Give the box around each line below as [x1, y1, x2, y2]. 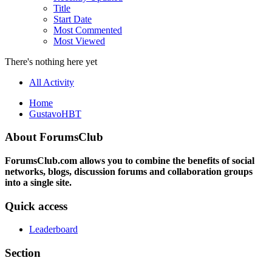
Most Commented [53, 24, 122, 35]
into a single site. [5, 177, 72, 188]
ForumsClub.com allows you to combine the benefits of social [5, 155, 254, 166]
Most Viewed [53, 35, 105, 46]
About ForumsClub [5, 131, 103, 144]
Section [5, 246, 41, 260]
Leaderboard [29, 224, 78, 235]
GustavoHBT [29, 108, 81, 119]
